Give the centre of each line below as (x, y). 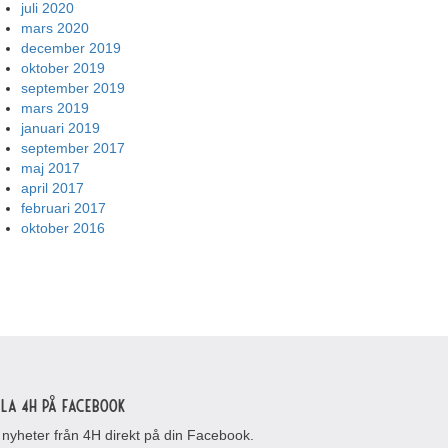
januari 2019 (60, 128)
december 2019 (71, 48)
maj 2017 (50, 168)
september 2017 (73, 148)
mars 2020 (55, 28)
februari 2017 (63, 208)
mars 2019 (55, 108)
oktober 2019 (63, 68)
